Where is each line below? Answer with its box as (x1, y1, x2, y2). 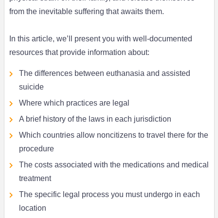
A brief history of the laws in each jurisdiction (18, 115, 171, 124)
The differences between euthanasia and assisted (18, 69, 190, 78)
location (18, 204, 46, 213)
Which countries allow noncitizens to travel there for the (18, 131, 208, 140)
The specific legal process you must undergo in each (18, 190, 200, 199)
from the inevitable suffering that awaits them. (9, 7, 164, 16)
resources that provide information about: (9, 48, 149, 57)
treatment (18, 174, 51, 183)
